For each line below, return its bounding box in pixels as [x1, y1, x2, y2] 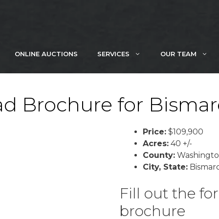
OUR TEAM [160, 50, 197, 58]
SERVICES [97, 50, 130, 58]
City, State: [143, 162, 188, 172]
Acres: [143, 139, 169, 148]
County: [143, 151, 175, 160]
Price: [143, 127, 166, 136]
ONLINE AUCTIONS [15, 50, 78, 58]
